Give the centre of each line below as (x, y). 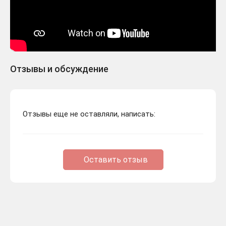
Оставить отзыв (116, 160)
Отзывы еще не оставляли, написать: (89, 114)
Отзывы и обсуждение (59, 69)
